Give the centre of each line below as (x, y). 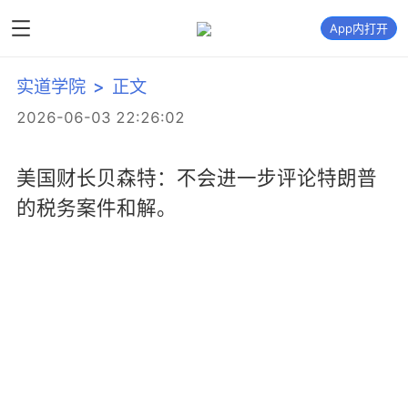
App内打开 (359, 28)
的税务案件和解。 (96, 207)
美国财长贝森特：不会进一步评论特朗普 (196, 177)
